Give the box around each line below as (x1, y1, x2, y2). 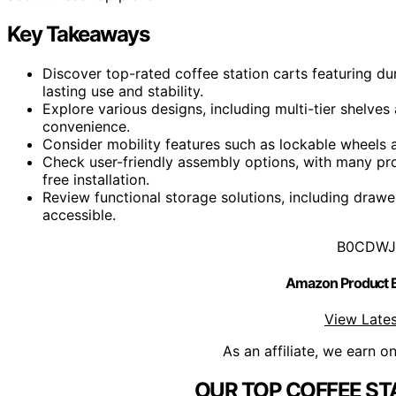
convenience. (42, 117, 130, 135)
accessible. (42, 205, 116, 224)
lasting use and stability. (42, 81, 203, 100)
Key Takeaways (7, 20, 149, 47)
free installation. (42, 170, 149, 188)
